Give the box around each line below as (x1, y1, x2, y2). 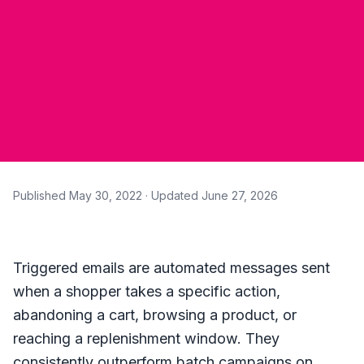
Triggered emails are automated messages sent (13, 258, 330, 276)
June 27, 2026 (201, 188, 278, 202)
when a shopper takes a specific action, (13, 282, 280, 300)
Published (13, 188, 69, 202)
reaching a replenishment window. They (13, 329, 279, 347)
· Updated (142, 188, 201, 202)
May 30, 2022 (69, 188, 142, 202)
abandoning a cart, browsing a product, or (13, 305, 297, 323)
